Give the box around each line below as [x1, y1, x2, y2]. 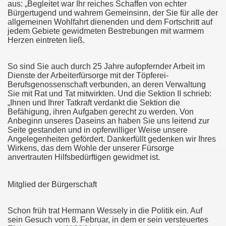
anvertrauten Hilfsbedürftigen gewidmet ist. [8, 153, 160, 161]
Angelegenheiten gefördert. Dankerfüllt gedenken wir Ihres [8, 135, 216, 143]
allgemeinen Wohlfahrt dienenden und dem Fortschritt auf [8, 18, 212, 26]
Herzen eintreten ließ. [8, 36, 85, 44]
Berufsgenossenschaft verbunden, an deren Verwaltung [8, 80, 206, 89]
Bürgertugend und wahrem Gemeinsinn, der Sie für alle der [8, 9, 218, 17]
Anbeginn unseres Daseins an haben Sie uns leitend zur [8, 117, 209, 125]
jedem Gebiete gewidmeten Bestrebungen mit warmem [8, 27, 204, 35]
